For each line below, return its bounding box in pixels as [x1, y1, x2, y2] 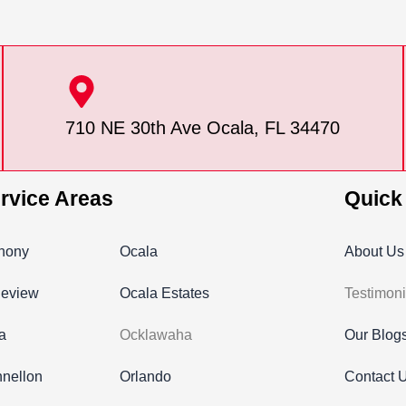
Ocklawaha [119, 327, 192, 343]
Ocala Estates [119, 285, 209, 301]
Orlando [119, 369, 171, 384]
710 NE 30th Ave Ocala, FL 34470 [65, 118, 341, 138]
